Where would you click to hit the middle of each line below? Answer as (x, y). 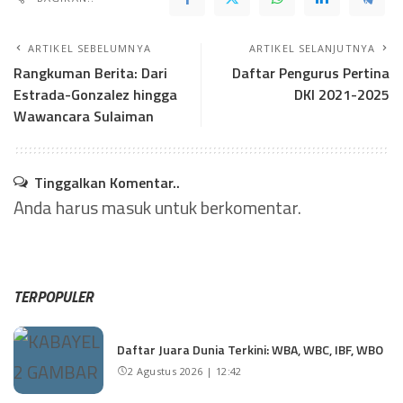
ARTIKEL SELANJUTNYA (312, 48)
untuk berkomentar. (226, 207)
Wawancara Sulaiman (84, 116)
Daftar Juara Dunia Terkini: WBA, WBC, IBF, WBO (250, 350)
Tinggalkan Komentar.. (107, 182)
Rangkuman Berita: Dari (90, 72)
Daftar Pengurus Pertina (311, 72)
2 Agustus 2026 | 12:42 (185, 372)
